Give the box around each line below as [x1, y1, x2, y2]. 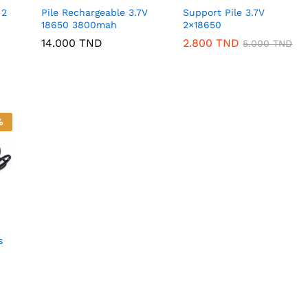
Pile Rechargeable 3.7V [41, 6, 148, 18]
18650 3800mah [41, 19, 117, 30]
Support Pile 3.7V [183, 6, 265, 18]
